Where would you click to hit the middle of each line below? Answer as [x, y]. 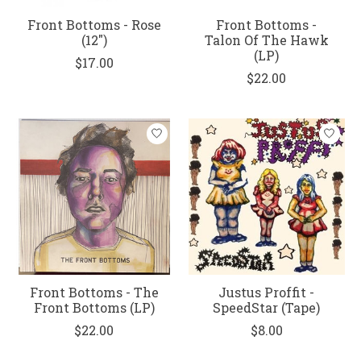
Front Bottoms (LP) [94, 307]
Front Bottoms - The [94, 292]
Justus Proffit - [267, 292]
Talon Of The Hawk [266, 39]
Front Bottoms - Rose [94, 24]
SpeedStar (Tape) [267, 307]
